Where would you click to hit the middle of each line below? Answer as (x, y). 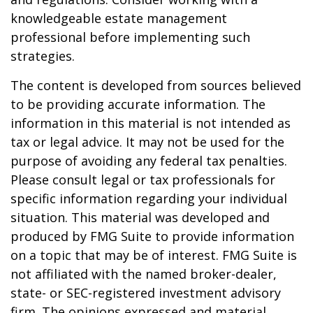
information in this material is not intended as (151, 123)
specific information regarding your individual (149, 198)
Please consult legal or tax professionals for (143, 180)
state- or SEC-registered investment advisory (146, 293)
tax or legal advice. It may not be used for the (147, 142)
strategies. (43, 56)
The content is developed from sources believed (156, 85)
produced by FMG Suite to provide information (152, 236)
